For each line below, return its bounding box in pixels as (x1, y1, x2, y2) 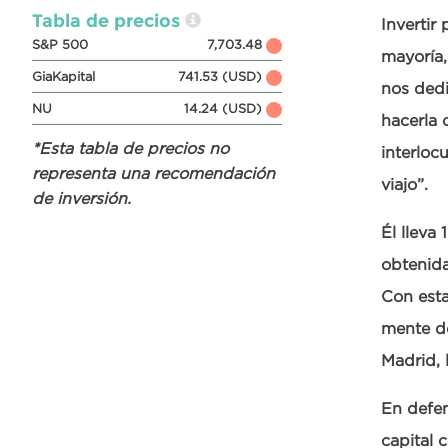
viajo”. (381, 175, 428, 193)
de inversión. (32, 189, 131, 207)
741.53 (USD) (178, 69, 262, 84)
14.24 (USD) (184, 101, 262, 116)
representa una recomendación (32, 164, 275, 182)
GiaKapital (32, 69, 95, 84)
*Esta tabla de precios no (32, 139, 229, 157)
